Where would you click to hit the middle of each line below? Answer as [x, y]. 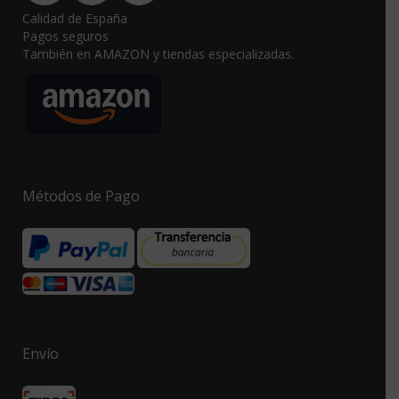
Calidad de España [75, 19]
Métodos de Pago [81, 196]
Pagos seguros [65, 37]
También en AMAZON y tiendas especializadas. [158, 54]
